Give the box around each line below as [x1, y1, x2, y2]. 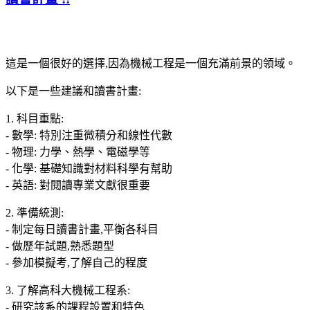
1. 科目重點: [6, 112, 64, 125]
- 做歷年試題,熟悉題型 [6, 239, 114, 252]
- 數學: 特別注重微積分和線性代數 [6, 129, 172, 141]
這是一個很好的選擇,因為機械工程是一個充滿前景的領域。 [6, 57, 296, 69]
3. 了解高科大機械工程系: [6, 284, 130, 296]
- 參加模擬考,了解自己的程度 [6, 256, 147, 268]
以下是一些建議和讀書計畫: [6, 84, 141, 97]
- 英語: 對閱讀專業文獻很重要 [6, 179, 150, 191]
